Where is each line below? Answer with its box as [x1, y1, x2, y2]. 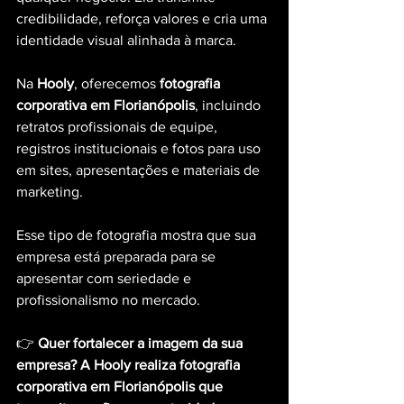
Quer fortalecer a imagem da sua [38, 335, 246, 351]
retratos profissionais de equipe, [16, 119, 221, 134]
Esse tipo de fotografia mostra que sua [16, 227, 260, 243]
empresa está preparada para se [16, 249, 219, 264]
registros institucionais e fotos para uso [16, 141, 264, 156]
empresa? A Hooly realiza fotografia [16, 357, 243, 372]
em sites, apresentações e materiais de [16, 162, 263, 178]
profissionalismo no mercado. [16, 292, 200, 308]
